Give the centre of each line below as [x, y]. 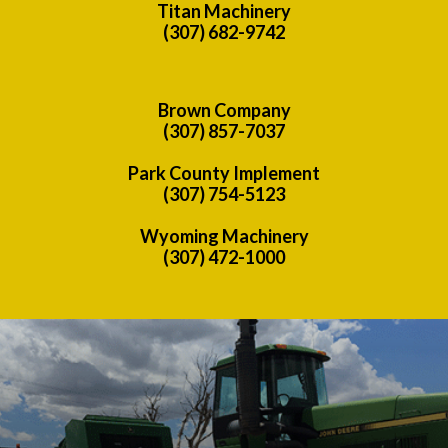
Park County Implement [224, 172]
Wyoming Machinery [224, 235]
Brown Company [224, 109]
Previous [65, 328]
